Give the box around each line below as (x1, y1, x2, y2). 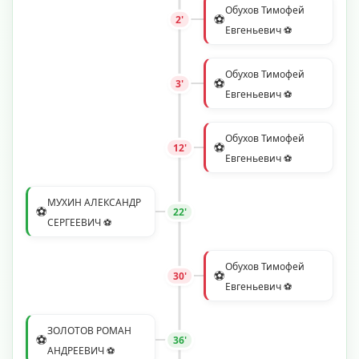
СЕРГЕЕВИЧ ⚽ (47, 216, 111, 230)
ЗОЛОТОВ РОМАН (47, 324, 131, 338)
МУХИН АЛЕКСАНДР (47, 196, 141, 210)
